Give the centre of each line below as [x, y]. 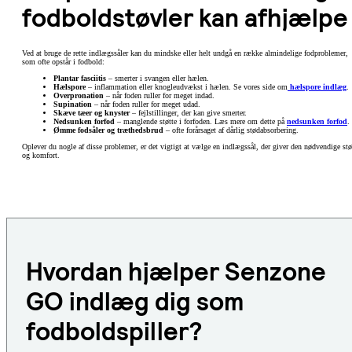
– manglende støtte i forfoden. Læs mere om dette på [200, 121]
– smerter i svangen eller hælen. [158, 78]
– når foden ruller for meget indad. [159, 95]
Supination [73, 104]
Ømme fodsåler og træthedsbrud [108, 130]
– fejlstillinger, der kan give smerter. [188, 112]
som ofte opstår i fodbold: [63, 61]
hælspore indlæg [318, 86]
